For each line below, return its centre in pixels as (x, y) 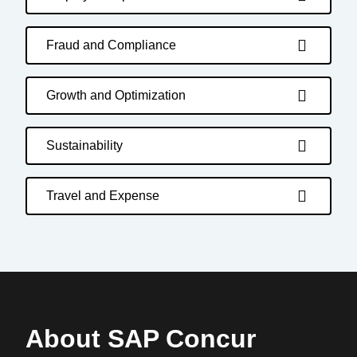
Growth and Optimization (116, 95)
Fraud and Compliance (111, 45)
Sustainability (84, 145)
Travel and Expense (103, 196)
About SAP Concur (141, 339)
